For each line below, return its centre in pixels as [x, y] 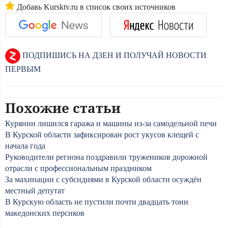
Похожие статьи [63, 108]
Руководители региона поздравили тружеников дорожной [106, 157]
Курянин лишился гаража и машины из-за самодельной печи [111, 123]
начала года [25, 146]
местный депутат [35, 191]
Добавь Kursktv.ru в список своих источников [95, 7]
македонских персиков [45, 213]
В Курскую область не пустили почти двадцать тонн [97, 202]
